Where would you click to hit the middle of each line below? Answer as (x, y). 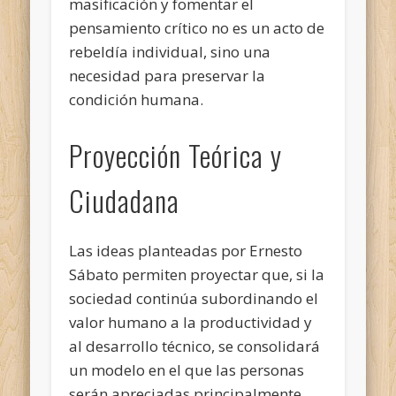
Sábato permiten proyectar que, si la (197, 274)
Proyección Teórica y (176, 155)
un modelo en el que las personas (187, 369)
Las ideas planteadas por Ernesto (186, 250)
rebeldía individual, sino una (170, 51)
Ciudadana (125, 200)
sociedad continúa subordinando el (194, 298)
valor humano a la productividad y (191, 322)
